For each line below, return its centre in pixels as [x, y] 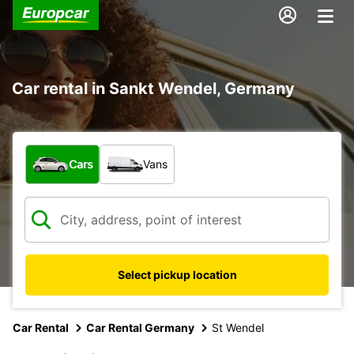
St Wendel [238, 327]
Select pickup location [177, 274]
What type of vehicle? [92, 152]
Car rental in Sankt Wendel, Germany [153, 88]
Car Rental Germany [140, 327]
